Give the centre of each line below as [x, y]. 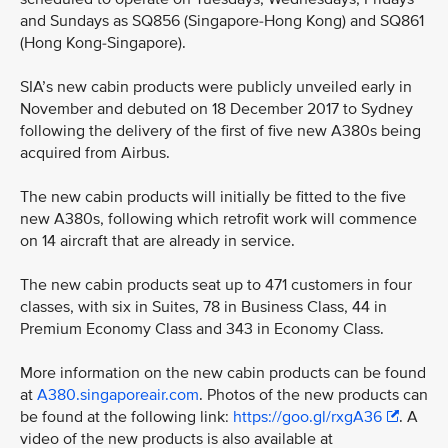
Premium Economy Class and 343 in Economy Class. [202, 329]
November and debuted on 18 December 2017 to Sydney [216, 109]
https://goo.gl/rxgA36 [307, 417]
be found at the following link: [126, 417]
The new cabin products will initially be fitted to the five [213, 197]
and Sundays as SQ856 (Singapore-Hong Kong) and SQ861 [222, 21]
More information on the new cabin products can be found [223, 373]
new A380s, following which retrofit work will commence [218, 219]
